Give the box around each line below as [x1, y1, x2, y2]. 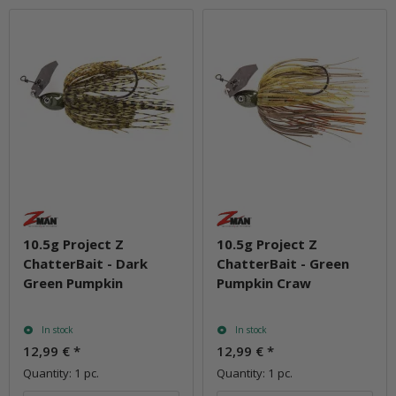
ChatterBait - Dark [23, 255, 148, 272]
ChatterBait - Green [217, 255, 349, 272]
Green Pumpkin [23, 274, 123, 292]
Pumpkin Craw [217, 274, 311, 292]
